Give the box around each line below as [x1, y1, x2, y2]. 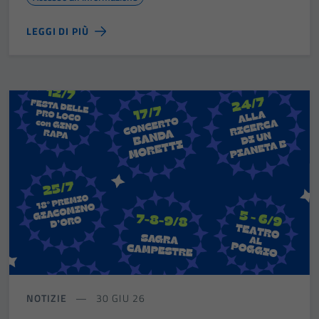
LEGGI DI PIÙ [26, 23, 89, 39]
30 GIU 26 [93, 290, 145, 305]
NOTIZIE [26, 290, 67, 305]
